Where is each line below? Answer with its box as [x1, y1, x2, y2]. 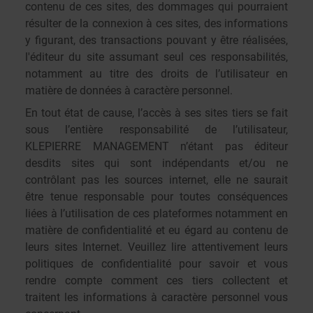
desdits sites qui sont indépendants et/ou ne [25, 156, 288, 170]
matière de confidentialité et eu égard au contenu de [25, 224, 288, 237]
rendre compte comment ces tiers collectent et [25, 274, 288, 287]
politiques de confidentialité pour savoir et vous [25, 257, 288, 270]
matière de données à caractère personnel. [25, 84, 233, 97]
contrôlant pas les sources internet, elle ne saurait [25, 173, 288, 187]
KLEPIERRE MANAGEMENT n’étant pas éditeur [25, 140, 288, 153]
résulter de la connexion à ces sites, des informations [25, 17, 288, 30]
